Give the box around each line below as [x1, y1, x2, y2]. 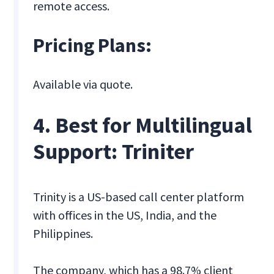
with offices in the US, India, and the [33, 207, 217, 223]
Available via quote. [33, 76, 133, 92]
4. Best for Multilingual [33, 111, 253, 139]
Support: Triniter [33, 138, 194, 166]
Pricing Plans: [33, 33, 152, 58]
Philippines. [33, 226, 94, 242]
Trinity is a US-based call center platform [33, 189, 245, 205]
